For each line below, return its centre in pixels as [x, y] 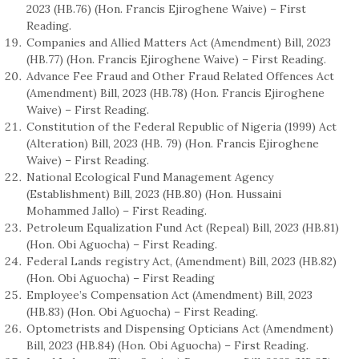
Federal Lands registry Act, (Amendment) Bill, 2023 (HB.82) [182, 261]
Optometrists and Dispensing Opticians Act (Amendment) [180, 328]
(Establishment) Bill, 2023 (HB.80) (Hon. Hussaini [154, 194]
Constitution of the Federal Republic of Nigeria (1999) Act [182, 126]
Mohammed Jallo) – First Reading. [117, 210]
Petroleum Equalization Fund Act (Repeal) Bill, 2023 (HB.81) [183, 227]
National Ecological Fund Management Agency [150, 177]
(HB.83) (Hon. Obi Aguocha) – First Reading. [142, 311]
